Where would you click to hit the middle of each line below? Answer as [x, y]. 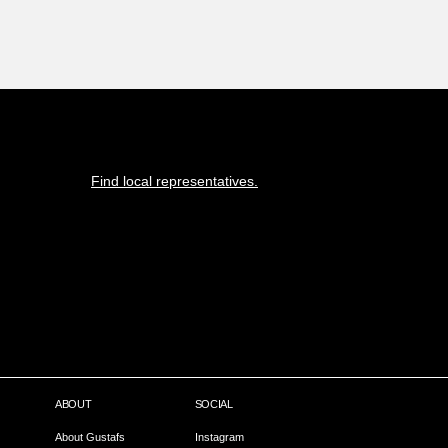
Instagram [219, 437]
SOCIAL [213, 404]
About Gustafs [90, 437]
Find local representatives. [174, 181]
